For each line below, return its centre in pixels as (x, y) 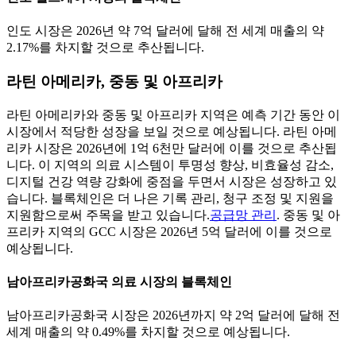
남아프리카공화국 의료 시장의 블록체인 (119, 282)
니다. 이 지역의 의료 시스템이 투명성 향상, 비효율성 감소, (170, 164)
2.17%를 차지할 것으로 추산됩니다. (105, 48)
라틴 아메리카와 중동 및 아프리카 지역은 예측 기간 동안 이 (173, 114)
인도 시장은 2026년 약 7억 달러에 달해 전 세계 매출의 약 (165, 31)
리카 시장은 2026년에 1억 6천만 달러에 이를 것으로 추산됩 (172, 148)
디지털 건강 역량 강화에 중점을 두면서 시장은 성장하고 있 (172, 181)
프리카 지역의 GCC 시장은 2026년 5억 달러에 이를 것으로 (169, 231)
